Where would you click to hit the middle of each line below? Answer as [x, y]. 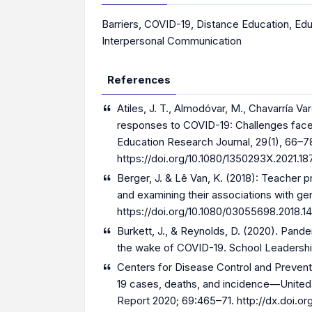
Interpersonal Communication [172, 41]
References [139, 80]
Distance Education [243, 24]
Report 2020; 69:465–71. [177, 301]
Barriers [120, 24]
